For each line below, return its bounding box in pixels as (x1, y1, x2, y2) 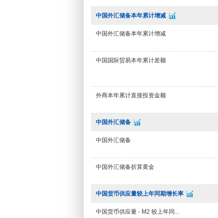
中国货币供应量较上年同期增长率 (96, 190, 183, 197)
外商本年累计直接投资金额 (96, 92, 166, 99)
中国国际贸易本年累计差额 (96, 57, 166, 64)
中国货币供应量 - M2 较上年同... (96, 208, 179, 215)
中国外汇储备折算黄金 (96, 163, 154, 170)
